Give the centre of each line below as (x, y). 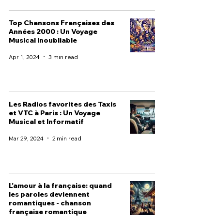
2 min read (67, 138)
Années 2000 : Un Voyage (53, 31)
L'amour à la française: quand (60, 186)
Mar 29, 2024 (26, 138)
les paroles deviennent (49, 194)
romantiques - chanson (50, 203)
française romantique (48, 212)
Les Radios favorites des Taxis (62, 104)
